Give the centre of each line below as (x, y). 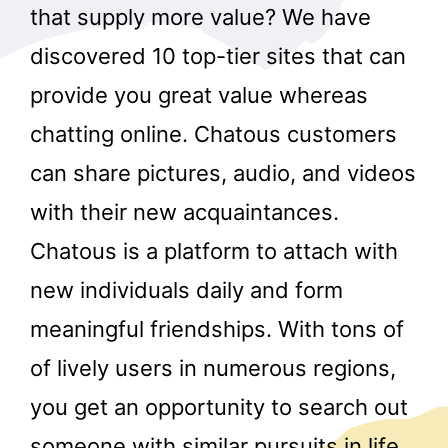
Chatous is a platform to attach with (214, 250)
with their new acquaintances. (184, 211)
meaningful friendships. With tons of (217, 328)
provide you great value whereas (199, 94)
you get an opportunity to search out (219, 406)
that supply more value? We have (200, 16)
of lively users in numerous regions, (213, 367)
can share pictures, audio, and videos (223, 172)
